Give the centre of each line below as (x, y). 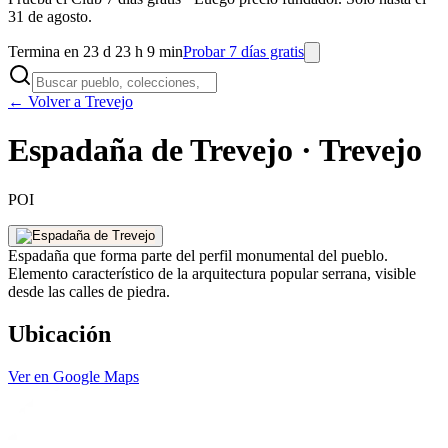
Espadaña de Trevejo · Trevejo (215, 150)
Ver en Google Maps (73, 376)
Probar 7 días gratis (243, 51)
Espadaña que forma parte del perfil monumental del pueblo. (198, 255)
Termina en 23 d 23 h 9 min (95, 51)
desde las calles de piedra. (89, 291)
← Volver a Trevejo (70, 101)
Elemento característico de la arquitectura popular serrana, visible (212, 273)
